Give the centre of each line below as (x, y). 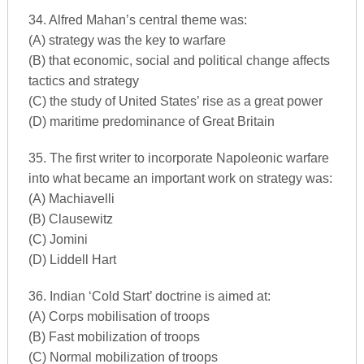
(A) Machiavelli (71, 199)
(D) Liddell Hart (72, 260)
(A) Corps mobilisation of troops (119, 316)
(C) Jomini (58, 239)
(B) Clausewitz (70, 219)
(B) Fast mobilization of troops (114, 337)
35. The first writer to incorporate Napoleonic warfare (178, 158)
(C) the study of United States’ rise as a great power (175, 101)
